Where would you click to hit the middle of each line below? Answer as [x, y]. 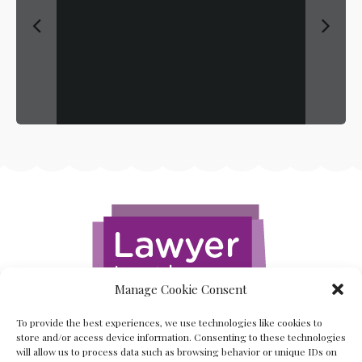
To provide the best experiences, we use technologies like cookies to [169, 322]
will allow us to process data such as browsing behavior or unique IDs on [177, 351]
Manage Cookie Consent [181, 289]
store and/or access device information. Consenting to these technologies [181, 337]
